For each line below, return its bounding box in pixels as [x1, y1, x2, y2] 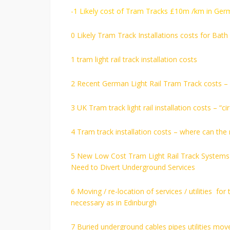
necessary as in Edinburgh [71, 198, 157, 208]
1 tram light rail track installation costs [71, 54, 197, 65]
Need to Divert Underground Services [71, 162, 195, 172]
